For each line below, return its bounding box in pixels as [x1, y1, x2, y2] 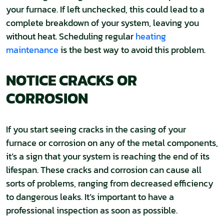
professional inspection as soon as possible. [6, 203, 177, 217]
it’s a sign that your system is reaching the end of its [6, 149, 209, 163]
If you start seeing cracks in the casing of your [6, 122, 186, 136]
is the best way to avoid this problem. [58, 43, 205, 56]
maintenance [6, 43, 58, 56]
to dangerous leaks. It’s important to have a [6, 190, 174, 203]
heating [135, 29, 166, 43]
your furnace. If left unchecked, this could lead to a [6, 2, 204, 16]
